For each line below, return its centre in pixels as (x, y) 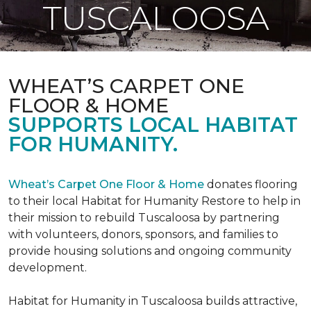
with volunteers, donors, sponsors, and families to (143, 234)
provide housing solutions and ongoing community (150, 251)
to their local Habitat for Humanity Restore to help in (154, 201)
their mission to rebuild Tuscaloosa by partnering (144, 218)
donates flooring (251, 184)
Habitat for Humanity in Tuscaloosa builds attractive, (153, 301)
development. (48, 268)
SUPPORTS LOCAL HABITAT (153, 125)
